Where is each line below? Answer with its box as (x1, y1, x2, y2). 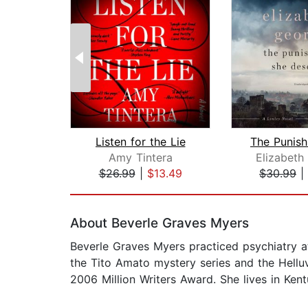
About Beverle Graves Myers (70, 215, 249, 232)
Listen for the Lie (95, 135, 186, 149)
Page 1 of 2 (69, 181, 131, 195)
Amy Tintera (108, 151, 173, 165)
